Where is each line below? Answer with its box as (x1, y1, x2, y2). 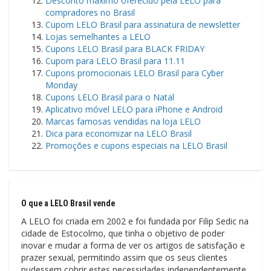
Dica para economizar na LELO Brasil (45, 127, 192, 139)
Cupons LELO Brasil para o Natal (45, 91, 174, 103)
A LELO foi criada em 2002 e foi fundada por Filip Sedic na (21, 215, 249, 227)
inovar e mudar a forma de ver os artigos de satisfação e (21, 239, 245, 251)
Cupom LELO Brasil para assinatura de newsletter (45, 18, 240, 30)
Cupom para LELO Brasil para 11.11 (45, 54, 185, 67)
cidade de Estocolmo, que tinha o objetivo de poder (21, 227, 224, 239)
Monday (45, 79, 77, 91)
